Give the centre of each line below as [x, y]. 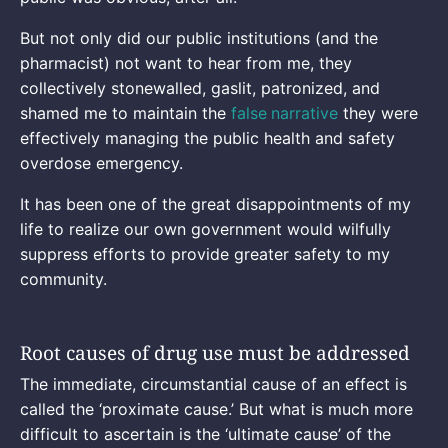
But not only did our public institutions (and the [199, 38]
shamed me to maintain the [125, 113]
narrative [304, 113]
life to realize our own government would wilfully [205, 229]
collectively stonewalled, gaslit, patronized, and [200, 88]
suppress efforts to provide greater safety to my [205, 254]
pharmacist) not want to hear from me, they [186, 63]
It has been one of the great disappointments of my [215, 204]
